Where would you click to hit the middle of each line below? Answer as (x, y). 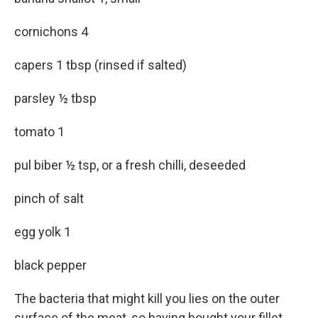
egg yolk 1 (43, 231)
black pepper (50, 265)
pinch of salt (49, 198)
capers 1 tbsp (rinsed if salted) (100, 65)
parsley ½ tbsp (55, 98)
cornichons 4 (51, 31)
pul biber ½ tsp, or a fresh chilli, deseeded (130, 165)
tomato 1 (39, 131)
